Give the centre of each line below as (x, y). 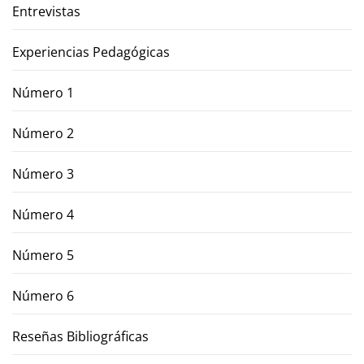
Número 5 (43, 256)
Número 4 (43, 215)
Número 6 (43, 296)
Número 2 (43, 134)
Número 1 (43, 93)
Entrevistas (46, 12)
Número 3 (43, 174)
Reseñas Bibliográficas (80, 337)
